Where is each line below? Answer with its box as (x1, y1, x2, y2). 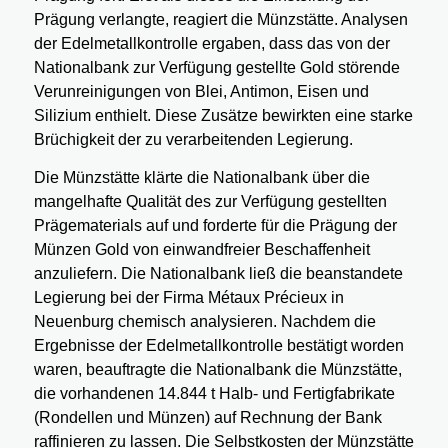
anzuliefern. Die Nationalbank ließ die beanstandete (33, 264, 403, 282)
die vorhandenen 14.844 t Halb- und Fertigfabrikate (33, 384, 395, 402)
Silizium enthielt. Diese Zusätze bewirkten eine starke (33, 107, 413, 125)
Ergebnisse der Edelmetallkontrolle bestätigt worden (33, 336, 404, 354)
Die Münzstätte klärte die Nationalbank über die (33, 168, 370, 186)
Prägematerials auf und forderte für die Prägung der (33, 216, 397, 234)
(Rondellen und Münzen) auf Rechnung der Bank (33, 408, 382, 426)
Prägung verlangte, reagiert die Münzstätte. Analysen (33, 11, 408, 29)
